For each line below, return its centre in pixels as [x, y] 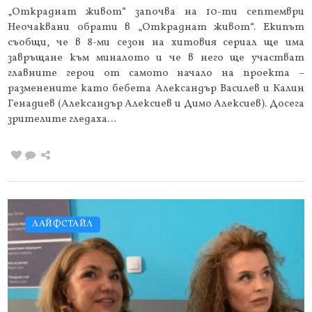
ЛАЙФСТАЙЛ [63, 224]
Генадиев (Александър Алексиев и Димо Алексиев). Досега [156, 104]
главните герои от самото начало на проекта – [156, 73]
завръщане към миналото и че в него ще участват [156, 58]
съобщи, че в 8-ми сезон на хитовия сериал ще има [156, 42]
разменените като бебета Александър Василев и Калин [156, 88]
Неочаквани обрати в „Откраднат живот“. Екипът [156, 27]
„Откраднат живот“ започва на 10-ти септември [156, 12]
